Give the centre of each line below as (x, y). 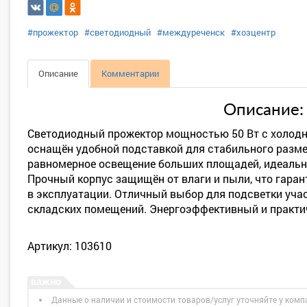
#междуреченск (191, 32)
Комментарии (130, 73)
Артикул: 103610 (70, 246)
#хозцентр (253, 32)
